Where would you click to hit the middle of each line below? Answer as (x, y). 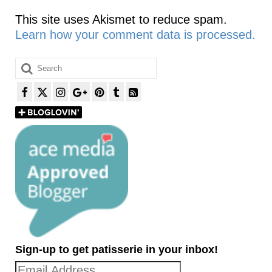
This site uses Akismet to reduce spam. (121, 19)
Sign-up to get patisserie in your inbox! (117, 249)
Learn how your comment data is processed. (135, 35)
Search (35, 64)
